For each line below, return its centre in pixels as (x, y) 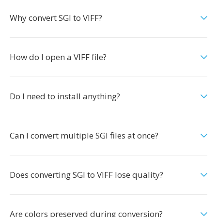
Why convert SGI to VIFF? (56, 18)
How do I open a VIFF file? (58, 57)
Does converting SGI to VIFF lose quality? (86, 175)
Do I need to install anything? (65, 96)
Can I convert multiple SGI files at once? (84, 135)
